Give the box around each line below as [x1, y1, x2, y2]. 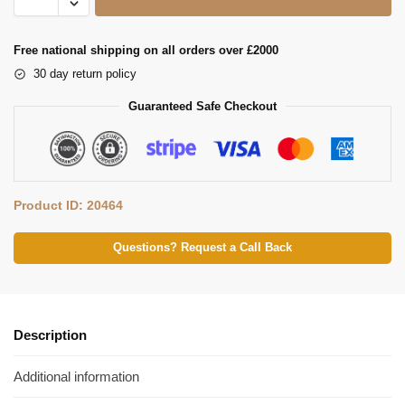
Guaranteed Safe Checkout [128, 99, 277, 113]
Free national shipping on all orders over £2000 [14, 42, 278, 57]
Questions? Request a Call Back [113, 240, 292, 254]
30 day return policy [33, 66, 137, 80]
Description [14, 327, 87, 344]
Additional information [14, 368, 139, 384]
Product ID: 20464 [14, 197, 123, 212]
